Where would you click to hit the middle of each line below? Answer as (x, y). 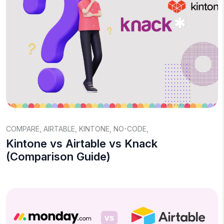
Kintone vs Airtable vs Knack (82, 143)
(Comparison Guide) (58, 156)
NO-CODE (130, 129)
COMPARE (23, 129)
